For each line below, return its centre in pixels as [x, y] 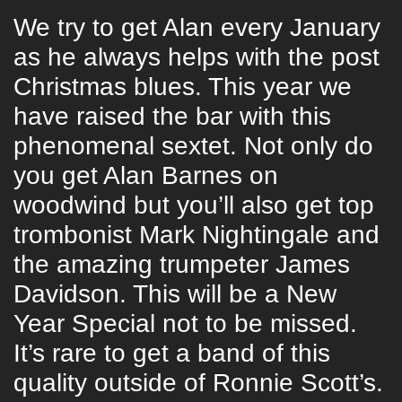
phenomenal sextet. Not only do [193, 145]
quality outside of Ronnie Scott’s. [198, 382]
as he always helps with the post [197, 57]
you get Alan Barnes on [146, 175]
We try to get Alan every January [197, 27]
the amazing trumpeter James [182, 264]
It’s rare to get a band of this [172, 353]
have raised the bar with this [172, 116]
